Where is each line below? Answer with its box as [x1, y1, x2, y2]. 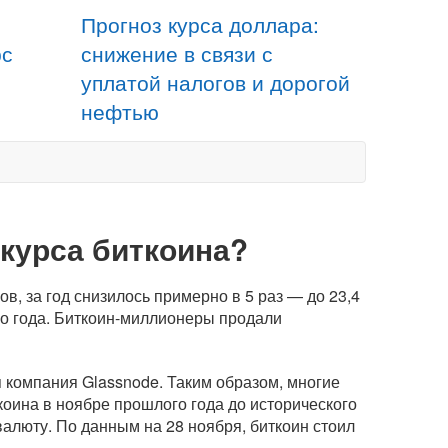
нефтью [81, 96, 159, 126]
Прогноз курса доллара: [81, 9, 319, 39]
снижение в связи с [81, 38, 273, 68]
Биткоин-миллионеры [54, 306, 215, 329]
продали [215, 306, 282, 329]
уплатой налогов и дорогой [81, 67, 350, 97]
